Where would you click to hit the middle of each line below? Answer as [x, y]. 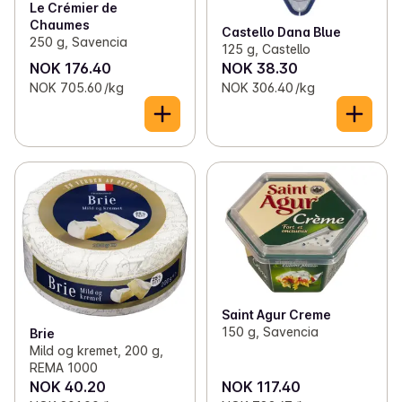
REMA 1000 [64, 367]
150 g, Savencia [270, 332]
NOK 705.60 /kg [77, 87]
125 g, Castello [266, 48]
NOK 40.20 [68, 386]
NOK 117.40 [261, 386]
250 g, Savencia [79, 41]
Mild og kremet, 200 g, [96, 350]
